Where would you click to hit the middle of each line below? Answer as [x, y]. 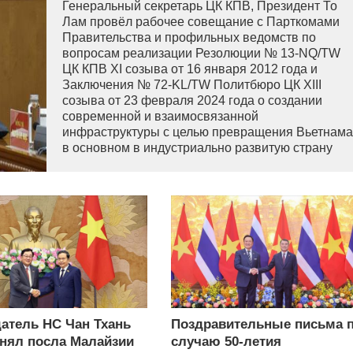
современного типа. [121, 163]
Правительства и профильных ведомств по [189, 37]
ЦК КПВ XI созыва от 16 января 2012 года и [190, 69]
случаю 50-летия [226, 342]
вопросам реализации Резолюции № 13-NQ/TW [201, 53]
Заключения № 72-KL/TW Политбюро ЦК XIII [192, 85]
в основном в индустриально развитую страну [197, 148]
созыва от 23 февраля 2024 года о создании [192, 100]
